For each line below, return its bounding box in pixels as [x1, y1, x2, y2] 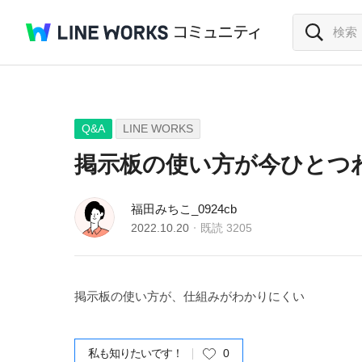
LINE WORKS [123, 122, 193, 135]
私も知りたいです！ [88, 347, 183, 360]
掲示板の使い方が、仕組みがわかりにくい [74, 289, 305, 303]
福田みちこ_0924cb [131, 202, 237, 216]
